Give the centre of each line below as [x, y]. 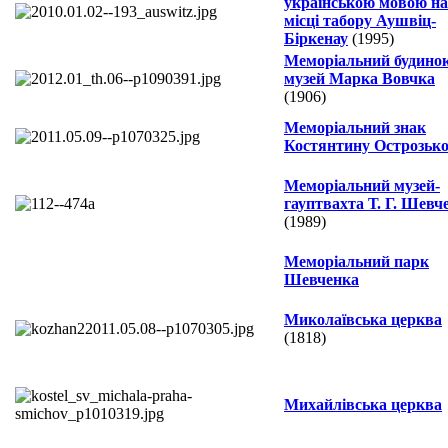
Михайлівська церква [363, 405]
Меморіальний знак [355, 128]
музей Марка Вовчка [359, 79]
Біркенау [316, 39]
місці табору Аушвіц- [360, 21]
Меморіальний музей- [362, 186]
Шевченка [321, 280]
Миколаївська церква [363, 320]
